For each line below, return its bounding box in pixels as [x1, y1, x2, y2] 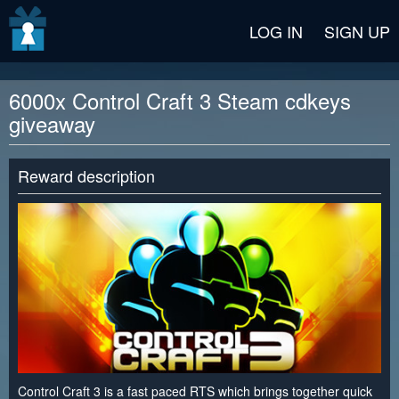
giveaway [9, 108, 95, 139]
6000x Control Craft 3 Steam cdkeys [9, 85, 351, 116]
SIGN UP [324, 20, 390, 43]
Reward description [18, 164, 155, 187]
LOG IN [249, 20, 303, 43]
